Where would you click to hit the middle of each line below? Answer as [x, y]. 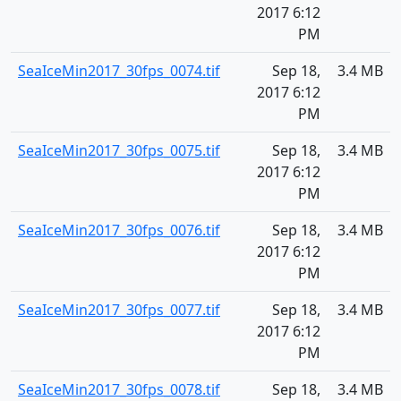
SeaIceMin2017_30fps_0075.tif [119, 150]
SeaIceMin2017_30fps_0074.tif [119, 71]
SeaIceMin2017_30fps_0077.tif [119, 310]
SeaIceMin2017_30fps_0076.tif [119, 230]
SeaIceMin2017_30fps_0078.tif [119, 389]
